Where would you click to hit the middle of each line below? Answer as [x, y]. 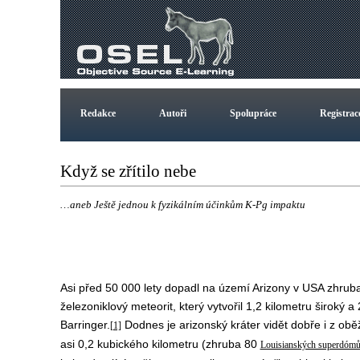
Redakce [98, 113]
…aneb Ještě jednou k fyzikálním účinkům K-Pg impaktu [182, 205]
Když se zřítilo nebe [132, 171]
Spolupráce [253, 113]
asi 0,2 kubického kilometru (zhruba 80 [160, 344]
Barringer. [85, 325]
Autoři [172, 113]
